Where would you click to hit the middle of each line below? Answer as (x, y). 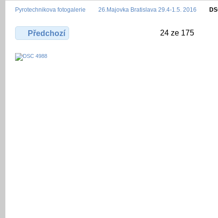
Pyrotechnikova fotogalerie (50, 9)
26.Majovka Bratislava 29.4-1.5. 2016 (147, 9)
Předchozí (47, 33)
